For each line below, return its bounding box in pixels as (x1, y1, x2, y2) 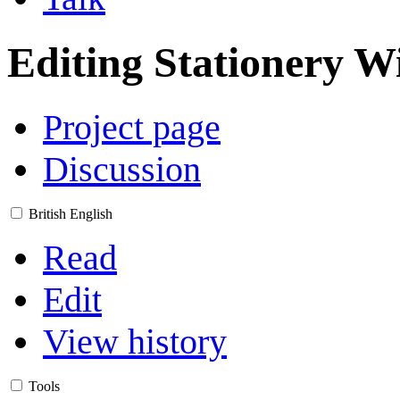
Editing (7, 38, 154, 87)
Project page (43, 106, 221, 147)
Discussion (43, 148, 201, 189)
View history (43, 321, 227, 362)
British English (29, 205, 112, 221)
